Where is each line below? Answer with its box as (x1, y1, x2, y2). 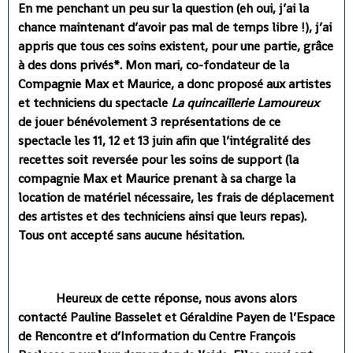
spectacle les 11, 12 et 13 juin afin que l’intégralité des (18, 132, 310, 149)
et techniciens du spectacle (18, 94, 171, 111)
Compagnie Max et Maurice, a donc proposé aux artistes (18, 75, 331, 92)
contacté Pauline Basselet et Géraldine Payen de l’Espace (18, 308, 335, 325)
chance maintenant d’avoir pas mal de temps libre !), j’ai (18, 18, 332, 35)
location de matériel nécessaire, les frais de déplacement (18, 188, 334, 206)
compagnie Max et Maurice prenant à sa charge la (18, 169, 295, 187)
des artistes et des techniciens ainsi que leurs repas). (18, 207, 307, 225)
